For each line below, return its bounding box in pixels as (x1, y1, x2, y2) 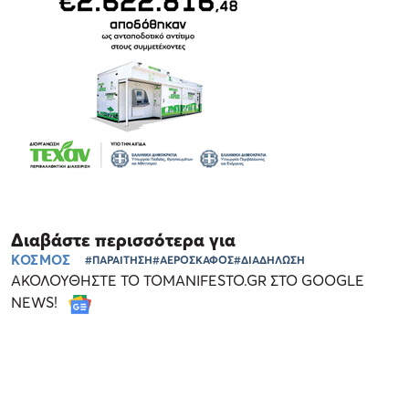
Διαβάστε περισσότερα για (11, 228, 236, 251)
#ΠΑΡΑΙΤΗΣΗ (85, 252, 153, 267)
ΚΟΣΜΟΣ (11, 250, 71, 267)
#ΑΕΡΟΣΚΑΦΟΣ (152, 252, 235, 267)
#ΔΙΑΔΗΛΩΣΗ (234, 252, 306, 267)
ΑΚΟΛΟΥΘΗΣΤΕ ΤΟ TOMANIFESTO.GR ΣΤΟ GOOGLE (11, 270, 364, 289)
